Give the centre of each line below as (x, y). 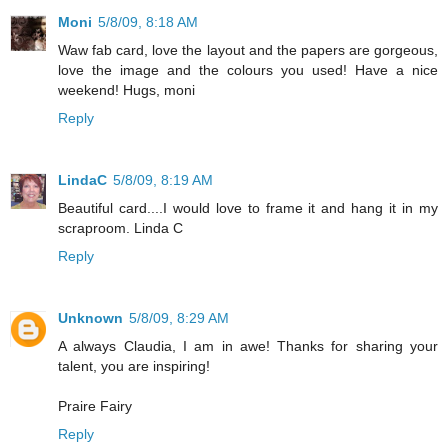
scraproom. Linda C (120, 227)
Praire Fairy (95, 405)
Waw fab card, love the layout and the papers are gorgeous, (248, 49)
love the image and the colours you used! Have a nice (248, 69)
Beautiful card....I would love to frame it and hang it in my (248, 207)
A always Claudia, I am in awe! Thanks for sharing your (248, 345)
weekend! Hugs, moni (126, 89)
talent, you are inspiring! (134, 365)
